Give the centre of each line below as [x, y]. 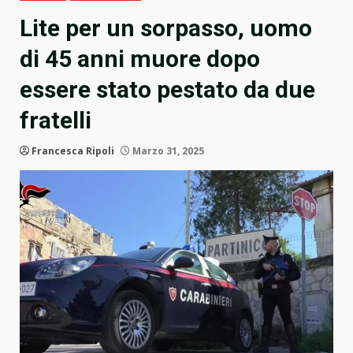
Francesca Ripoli [73, 151]
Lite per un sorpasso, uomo [166, 28]
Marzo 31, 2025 [167, 151]
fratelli [56, 121]
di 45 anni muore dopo [140, 59]
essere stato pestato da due [167, 90]
